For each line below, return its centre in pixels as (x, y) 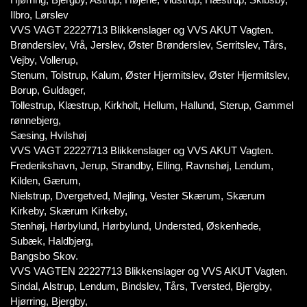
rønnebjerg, (36, 120)
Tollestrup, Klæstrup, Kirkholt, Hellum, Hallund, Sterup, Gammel (152, 105)
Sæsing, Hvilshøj (48, 135)
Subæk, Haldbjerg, (52, 241)
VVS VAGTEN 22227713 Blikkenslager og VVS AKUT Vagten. (149, 271)
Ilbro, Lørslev (39, 15)
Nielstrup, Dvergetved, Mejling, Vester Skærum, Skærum (138, 196)
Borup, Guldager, (48, 90)
